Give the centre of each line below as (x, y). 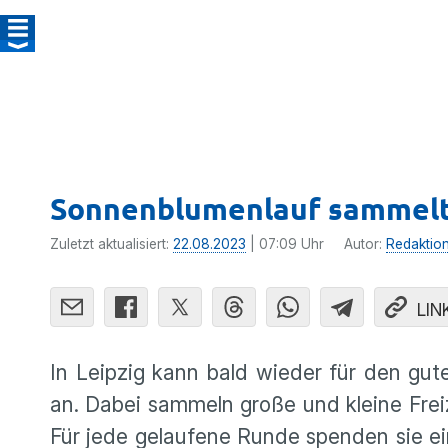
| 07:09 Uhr (285, 244)
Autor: (365, 244)
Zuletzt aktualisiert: (111, 244)
